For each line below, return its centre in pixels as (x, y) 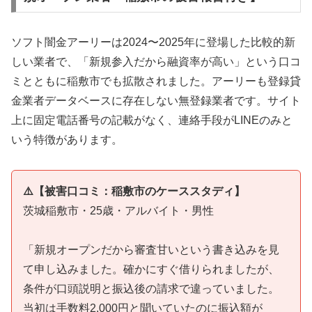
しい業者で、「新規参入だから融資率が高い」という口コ (156, 61)
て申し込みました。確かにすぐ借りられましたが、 (151, 270)
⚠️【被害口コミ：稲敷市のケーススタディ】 (134, 191)
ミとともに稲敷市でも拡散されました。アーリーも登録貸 (156, 81)
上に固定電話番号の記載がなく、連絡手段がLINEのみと (152, 120)
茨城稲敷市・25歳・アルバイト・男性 (118, 210)
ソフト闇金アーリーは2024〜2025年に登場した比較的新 (153, 42)
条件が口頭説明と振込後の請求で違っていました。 (151, 289)
